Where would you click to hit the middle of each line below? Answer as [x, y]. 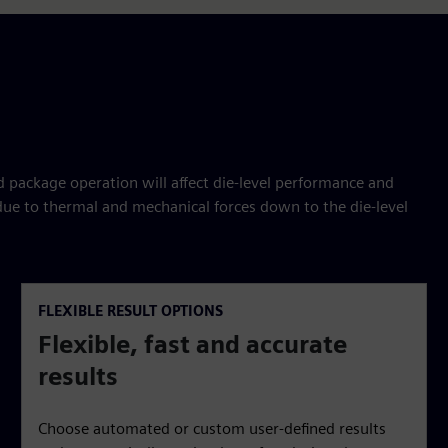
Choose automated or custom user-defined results [212, 429]
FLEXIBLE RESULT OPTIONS [131, 311]
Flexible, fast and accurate [193, 345]
